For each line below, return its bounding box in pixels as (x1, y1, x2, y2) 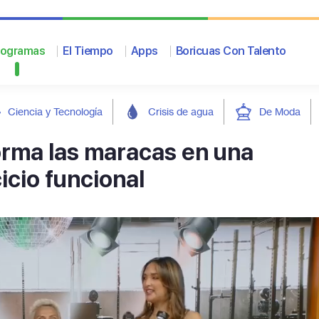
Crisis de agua (148, 105, 214, 117)
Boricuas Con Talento (175, 44, 286, 58)
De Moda (259, 105, 300, 117)
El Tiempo (63, 44, 113, 58)
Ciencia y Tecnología (8, 105, 103, 117)
